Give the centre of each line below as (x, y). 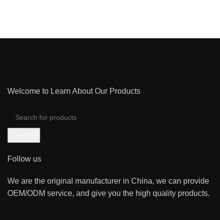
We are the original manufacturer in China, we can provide (109, 181)
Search (24, 135)
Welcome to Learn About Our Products (74, 91)
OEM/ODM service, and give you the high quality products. (109, 193)
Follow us (25, 159)
